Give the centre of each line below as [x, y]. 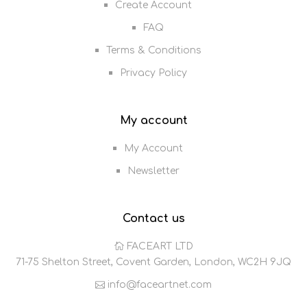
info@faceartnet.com [160, 285]
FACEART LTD [160, 247]
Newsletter [153, 171]
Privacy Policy [153, 73]
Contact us [153, 219]
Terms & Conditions [153, 51]
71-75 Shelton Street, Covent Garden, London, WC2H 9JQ [153, 262]
